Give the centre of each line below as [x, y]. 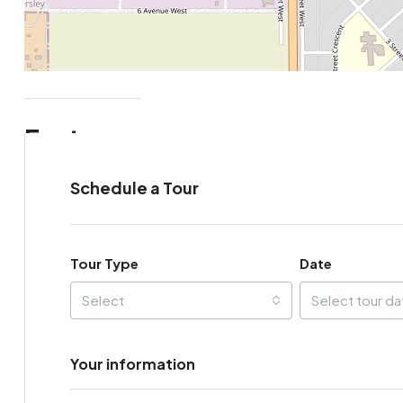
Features [79, 138]
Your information [132, 363]
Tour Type [104, 263]
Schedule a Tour [134, 187]
